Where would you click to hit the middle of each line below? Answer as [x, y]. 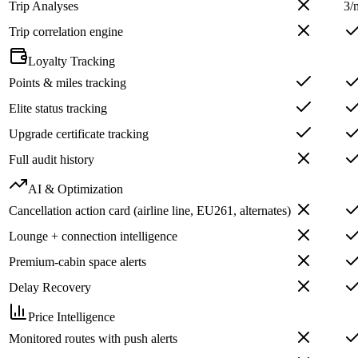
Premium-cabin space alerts [78, 262]
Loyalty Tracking [72, 62]
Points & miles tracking [68, 83]
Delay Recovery [50, 288]
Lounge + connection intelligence [93, 237]
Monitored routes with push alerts [93, 339]
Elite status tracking [58, 109]
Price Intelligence [72, 317]
